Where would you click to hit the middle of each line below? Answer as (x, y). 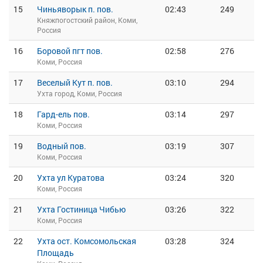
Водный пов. (62, 146)
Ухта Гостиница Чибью (81, 209)
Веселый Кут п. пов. (75, 82)
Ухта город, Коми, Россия (80, 93)
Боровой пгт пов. (70, 51)
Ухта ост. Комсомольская (87, 241)
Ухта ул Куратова (71, 178)
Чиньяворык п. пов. (75, 9)
